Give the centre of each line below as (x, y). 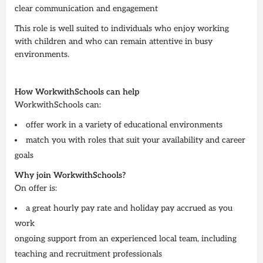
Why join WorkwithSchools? (70, 175)
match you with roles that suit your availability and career (136, 140)
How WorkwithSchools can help (77, 92)
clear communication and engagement (86, 8)
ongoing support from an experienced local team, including (126, 238)
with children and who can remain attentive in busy (114, 41)
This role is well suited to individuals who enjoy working (122, 28)
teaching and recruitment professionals (88, 254)
